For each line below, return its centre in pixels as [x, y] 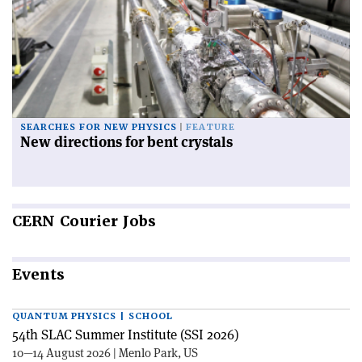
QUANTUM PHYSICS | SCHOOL [93, 317]
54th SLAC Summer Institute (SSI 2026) [126, 335]
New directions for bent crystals [126, 142]
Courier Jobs [105, 221]
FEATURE [210, 128]
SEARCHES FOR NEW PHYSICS [99, 128]
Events [38, 275]
